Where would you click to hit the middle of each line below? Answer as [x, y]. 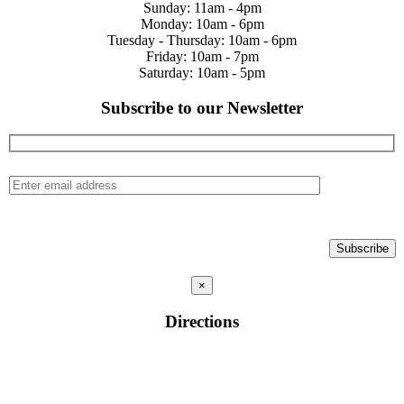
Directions [202, 321]
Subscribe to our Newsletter [202, 107]
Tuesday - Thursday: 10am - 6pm [202, 40]
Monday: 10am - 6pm [202, 23]
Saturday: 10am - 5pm [202, 72]
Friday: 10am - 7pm [202, 56]
